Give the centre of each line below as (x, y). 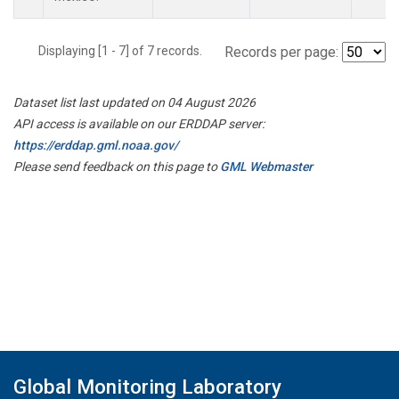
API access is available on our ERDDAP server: (139, 123)
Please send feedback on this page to (117, 166)
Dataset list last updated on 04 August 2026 (134, 102)
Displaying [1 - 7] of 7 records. (126, 50)
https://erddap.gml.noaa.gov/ (96, 145)
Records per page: (281, 52)
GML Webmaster (266, 166)
